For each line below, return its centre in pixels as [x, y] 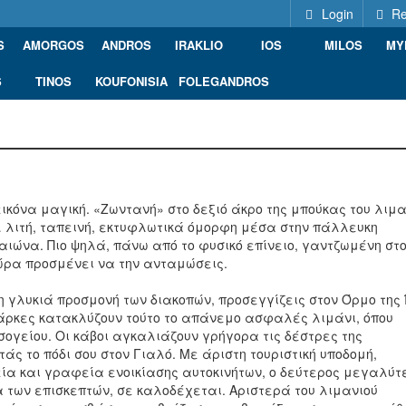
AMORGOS [53, 45]
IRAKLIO [198, 45]
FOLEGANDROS [224, 81]
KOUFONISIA [131, 81]
